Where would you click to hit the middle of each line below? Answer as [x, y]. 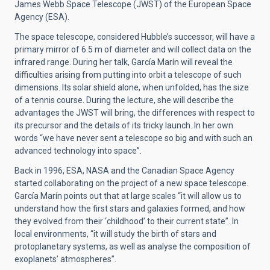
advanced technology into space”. [78, 150]
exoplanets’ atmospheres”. [65, 259]
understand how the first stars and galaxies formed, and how [130, 208]
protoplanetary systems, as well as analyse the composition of [133, 246]
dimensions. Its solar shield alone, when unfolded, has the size [132, 87]
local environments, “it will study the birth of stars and [115, 234]
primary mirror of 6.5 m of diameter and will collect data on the [133, 49]
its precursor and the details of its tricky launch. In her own [124, 125]
